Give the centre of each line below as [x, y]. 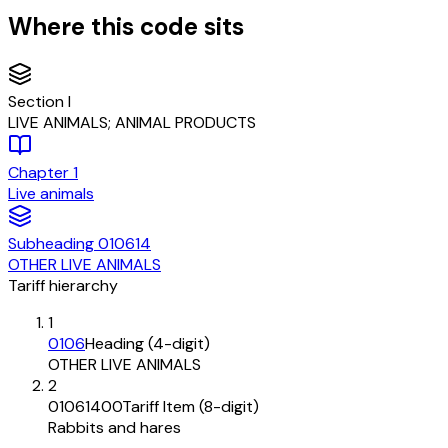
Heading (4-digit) [147, 344]
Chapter [40, 173]
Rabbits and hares [114, 428]
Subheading [53, 244]
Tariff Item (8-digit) [190, 407]
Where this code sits [126, 27]
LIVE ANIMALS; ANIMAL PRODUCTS [132, 123]
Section [38, 102]
